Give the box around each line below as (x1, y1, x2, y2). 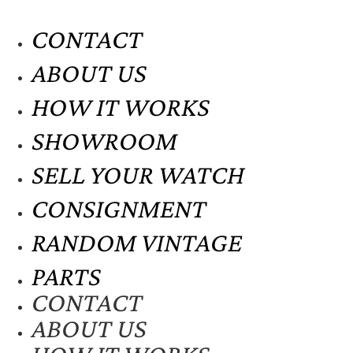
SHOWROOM (32, 126, 177, 155)
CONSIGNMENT (32, 194, 206, 223)
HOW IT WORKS (32, 92, 210, 121)
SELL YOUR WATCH (32, 160, 244, 189)
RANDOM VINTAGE (32, 228, 242, 257)
